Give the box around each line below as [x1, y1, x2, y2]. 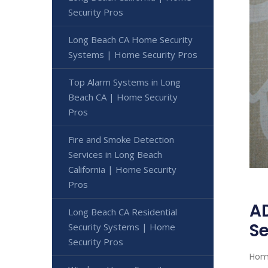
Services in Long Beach [68, 148, 162, 161]
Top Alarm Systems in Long [68, 76, 181, 89]
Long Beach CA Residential [68, 206, 177, 218]
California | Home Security [68, 163, 176, 176]
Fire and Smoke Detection [68, 133, 174, 146]
